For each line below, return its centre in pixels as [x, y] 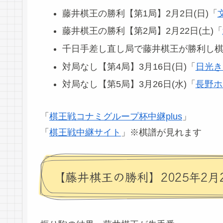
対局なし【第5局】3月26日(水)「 [129, 84]
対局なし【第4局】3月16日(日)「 [129, 66]
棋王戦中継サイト [85, 132]
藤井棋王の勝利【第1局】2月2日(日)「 [140, 13]
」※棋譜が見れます [161, 132]
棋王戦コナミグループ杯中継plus [116, 116]
